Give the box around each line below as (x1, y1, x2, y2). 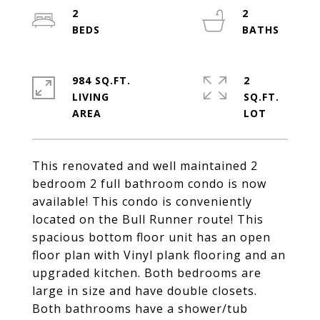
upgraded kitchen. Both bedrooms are (32, 265, 261, 281)
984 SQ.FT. (72, 74, 131, 87)
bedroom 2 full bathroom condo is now (32, 176, 266, 191)
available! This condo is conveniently (32, 194, 252, 209)
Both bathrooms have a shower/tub (32, 301, 248, 316)
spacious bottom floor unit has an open (32, 229, 271, 245)
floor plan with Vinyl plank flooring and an (32, 247, 286, 263)
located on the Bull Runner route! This (32, 211, 264, 227)
